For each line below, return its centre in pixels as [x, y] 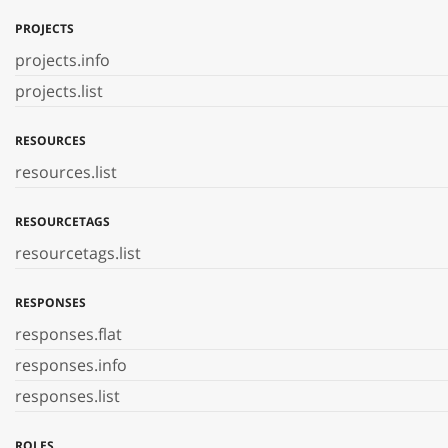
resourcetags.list [78, 253]
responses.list [67, 396]
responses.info [71, 365]
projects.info [62, 60]
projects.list [59, 91]
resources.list [66, 172]
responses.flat [68, 334]
